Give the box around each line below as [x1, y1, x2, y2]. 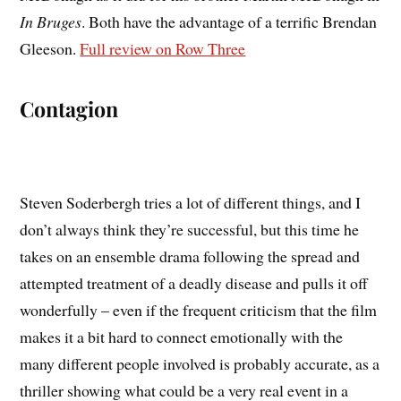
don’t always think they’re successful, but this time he [20, 218, 360, 240]
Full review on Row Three [80, 38, 246, 60]
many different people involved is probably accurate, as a [20, 352, 380, 374]
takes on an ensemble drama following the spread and [20, 244, 361, 267]
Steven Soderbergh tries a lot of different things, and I [20, 191, 362, 213]
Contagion [20, 95, 119, 124]
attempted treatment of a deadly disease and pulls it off [20, 271, 369, 294]
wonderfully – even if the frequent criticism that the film [20, 298, 378, 320]
